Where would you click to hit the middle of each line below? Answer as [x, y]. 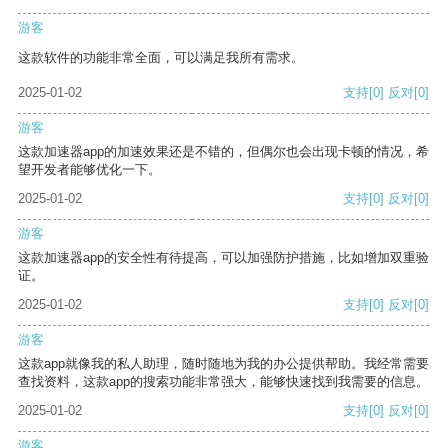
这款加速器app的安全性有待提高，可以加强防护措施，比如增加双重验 [223, 258]
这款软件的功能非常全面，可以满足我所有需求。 [161, 58]
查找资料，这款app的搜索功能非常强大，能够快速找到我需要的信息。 [223, 382]
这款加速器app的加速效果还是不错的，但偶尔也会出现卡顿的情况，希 [223, 152]
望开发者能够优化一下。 [89, 170]
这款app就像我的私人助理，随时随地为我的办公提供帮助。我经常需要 [223, 364]
